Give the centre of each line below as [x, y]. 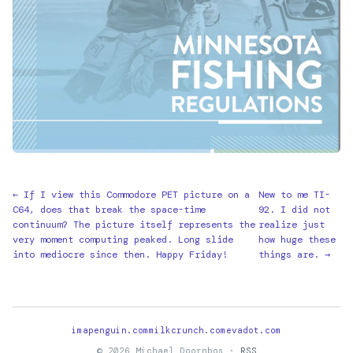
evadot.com [254, 331]
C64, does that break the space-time [109, 210]
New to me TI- [295, 195]
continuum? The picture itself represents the [134, 225]
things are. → [295, 255]
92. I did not [295, 210]
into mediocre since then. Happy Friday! [120, 255]
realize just [292, 225]
